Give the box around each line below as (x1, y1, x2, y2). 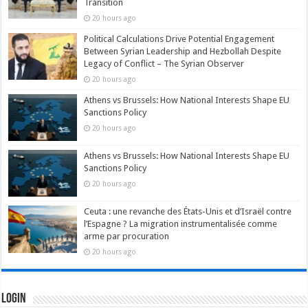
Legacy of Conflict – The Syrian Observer (84, 58, 245, 69)
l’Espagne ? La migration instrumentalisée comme (84, 219, 278, 230)
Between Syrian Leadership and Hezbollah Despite (84, 46, 282, 57)
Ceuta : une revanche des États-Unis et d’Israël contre (84, 206, 292, 217)
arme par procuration (84, 231, 170, 242)
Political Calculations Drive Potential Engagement (84, 34, 275, 45)
